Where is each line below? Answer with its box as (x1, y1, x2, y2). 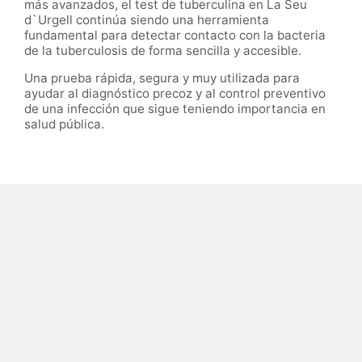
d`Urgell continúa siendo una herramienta (24, 11, 269, 27)
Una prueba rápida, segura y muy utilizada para (24, 69, 300, 86)
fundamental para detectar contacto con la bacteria (24, 27, 326, 43)
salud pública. (24, 116, 104, 132)
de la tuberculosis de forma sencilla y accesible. (24, 42, 301, 58)
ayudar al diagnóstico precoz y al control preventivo (24, 85, 326, 101)
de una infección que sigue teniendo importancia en (24, 100, 326, 116)
